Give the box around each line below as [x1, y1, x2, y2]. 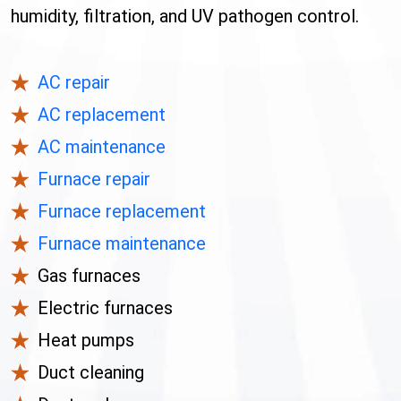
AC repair [38, 72, 110, 94]
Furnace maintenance [38, 233, 206, 255]
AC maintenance [38, 136, 166, 158]
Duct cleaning [38, 362, 144, 384]
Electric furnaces [38, 297, 173, 320]
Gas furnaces [38, 265, 141, 287]
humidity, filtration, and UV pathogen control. [11, 5, 359, 28]
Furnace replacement [38, 200, 206, 223]
